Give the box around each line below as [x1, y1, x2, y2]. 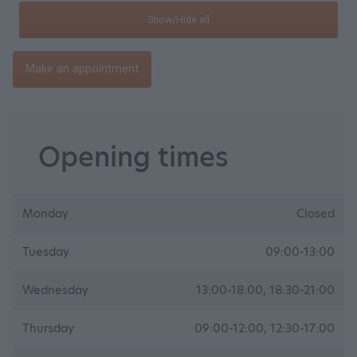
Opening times [38, 139, 229, 175]
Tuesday [22, 244, 69, 260]
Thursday [22, 320, 74, 336]
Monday [22, 206, 69, 222]
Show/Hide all [147, 14, 210, 25]
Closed [296, 206, 335, 222]
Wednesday [22, 282, 88, 298]
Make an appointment [25, 62, 139, 76]
